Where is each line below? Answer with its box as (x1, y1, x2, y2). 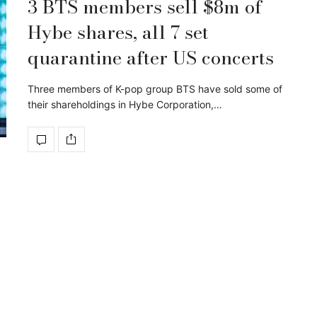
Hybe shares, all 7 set (28, 18, 209, 46)
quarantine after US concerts (28, 43, 274, 71)
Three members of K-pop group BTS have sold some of (28, 82, 282, 95)
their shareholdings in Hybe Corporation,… (28, 98, 222, 110)
